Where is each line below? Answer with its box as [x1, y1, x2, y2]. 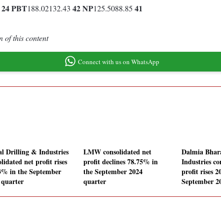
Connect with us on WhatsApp [77, 57, 159, 66]
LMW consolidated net [83, 147, 151, 157]
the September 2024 [83, 166, 143, 177]
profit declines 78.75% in [83, 156, 158, 167]
